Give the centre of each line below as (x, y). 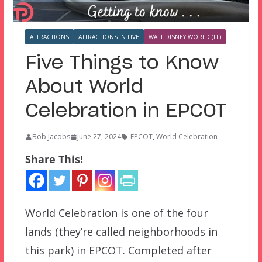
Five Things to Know (122, 63)
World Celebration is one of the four (116, 213)
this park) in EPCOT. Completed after (118, 251)
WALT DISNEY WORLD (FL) (185, 37)
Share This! (54, 159)
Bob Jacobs (51, 137)
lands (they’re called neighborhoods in (121, 232)
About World (84, 87)
